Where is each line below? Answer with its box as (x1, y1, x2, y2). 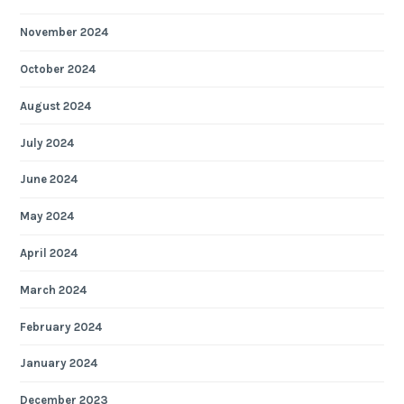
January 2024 (20, 356, 98, 371)
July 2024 (20, 135, 75, 150)
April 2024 (20, 245, 78, 260)
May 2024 (20, 209, 75, 224)
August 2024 (20, 98, 92, 113)
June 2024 (20, 172, 78, 187)
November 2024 (20, 25, 109, 40)
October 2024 (20, 62, 96, 77)
